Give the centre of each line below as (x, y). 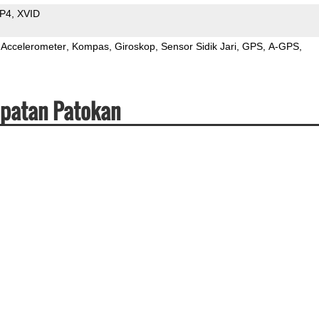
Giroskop (135, 46)
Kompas (90, 46)
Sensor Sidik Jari (198, 46)
